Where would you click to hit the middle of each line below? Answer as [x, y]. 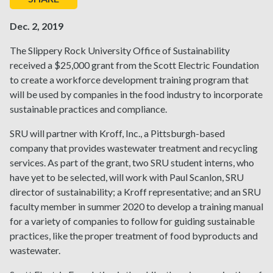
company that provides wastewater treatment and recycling [134, 148]
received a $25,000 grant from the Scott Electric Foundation [134, 65]
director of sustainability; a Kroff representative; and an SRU [135, 192]
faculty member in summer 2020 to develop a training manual [136, 207]
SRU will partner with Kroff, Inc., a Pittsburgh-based [117, 133]
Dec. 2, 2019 [37, 26]
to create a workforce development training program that [129, 80]
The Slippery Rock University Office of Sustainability [120, 51]
